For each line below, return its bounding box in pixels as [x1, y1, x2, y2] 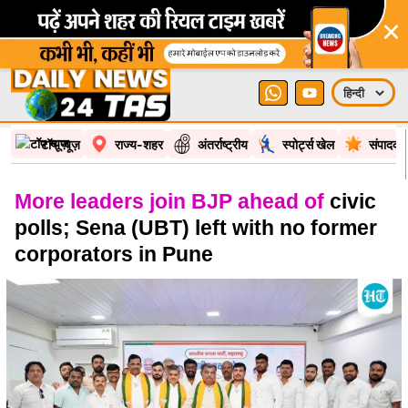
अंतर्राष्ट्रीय [198, 136, 248, 152]
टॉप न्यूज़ [41, 136, 80, 152]
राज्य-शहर [115, 136, 163, 152]
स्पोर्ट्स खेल [282, 136, 334, 152]
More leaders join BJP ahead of [15, 189, 324, 213]
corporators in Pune [15, 242, 213, 266]
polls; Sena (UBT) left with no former [15, 216, 377, 240]
